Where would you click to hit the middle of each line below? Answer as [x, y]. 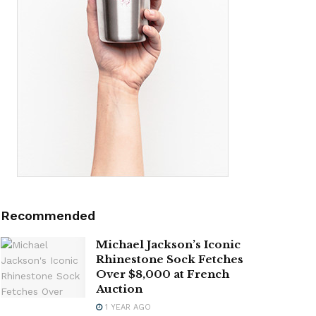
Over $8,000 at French [163, 274]
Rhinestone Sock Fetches [170, 259]
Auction [119, 288]
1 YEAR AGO [127, 307]
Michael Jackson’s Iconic [168, 244]
